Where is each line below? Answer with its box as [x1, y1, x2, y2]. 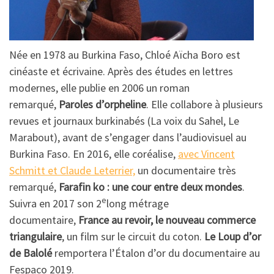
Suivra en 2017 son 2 [9, 196, 102, 210]
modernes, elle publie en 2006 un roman [9, 80, 190, 95]
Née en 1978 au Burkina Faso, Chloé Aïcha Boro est [9, 47, 240, 62]
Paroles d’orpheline [59, 97, 146, 111]
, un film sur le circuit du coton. [62, 229, 204, 243]
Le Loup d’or [204, 229, 261, 243]
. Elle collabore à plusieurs [146, 97, 263, 111]
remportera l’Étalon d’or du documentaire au [52, 245, 260, 260]
